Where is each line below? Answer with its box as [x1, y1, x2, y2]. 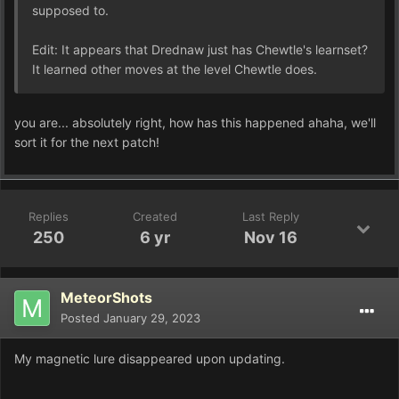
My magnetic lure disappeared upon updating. [14, 350, 285, 366]
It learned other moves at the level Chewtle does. [32, 61, 317, 77]
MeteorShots [61, 288, 152, 306]
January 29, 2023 [103, 310, 200, 325]
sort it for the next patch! [14, 134, 159, 150]
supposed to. [32, 2, 109, 18]
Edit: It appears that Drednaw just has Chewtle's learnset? [32, 41, 368, 57]
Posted [61, 310, 103, 325]
